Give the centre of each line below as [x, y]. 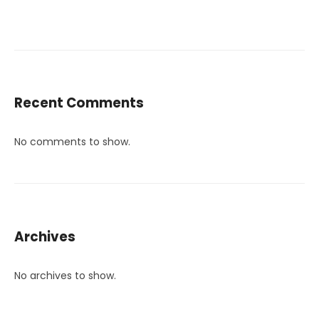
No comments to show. [72, 142]
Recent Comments [79, 103]
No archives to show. [65, 275]
